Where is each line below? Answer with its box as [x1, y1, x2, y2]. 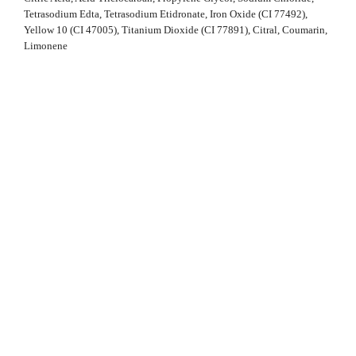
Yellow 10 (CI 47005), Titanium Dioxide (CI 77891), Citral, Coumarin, [24, 23, 327, 36]
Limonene [24, 39, 68, 52]
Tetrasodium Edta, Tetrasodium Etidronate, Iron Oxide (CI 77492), [24, 7, 308, 20]
